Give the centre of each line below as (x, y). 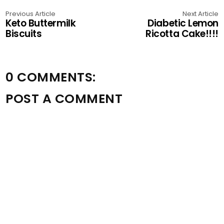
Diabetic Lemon (183, 23)
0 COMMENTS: (51, 77)
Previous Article (31, 14)
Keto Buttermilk (41, 23)
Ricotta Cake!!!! (182, 34)
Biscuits (24, 34)
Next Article (200, 14)
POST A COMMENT (64, 99)
